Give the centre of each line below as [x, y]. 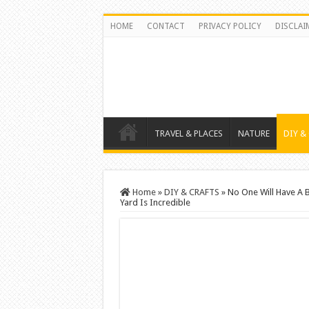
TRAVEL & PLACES [188, 133]
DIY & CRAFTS [191, 192]
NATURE [253, 133]
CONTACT [166, 26]
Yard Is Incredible [155, 202]
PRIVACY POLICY [230, 26]
